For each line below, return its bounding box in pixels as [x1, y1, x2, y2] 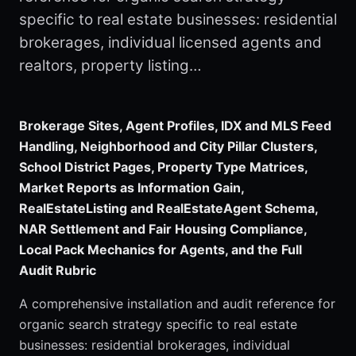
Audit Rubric [19, 262, 96, 278]
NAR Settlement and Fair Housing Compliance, [19, 221, 307, 237]
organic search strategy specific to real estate [19, 316, 297, 332]
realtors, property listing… [19, 56, 201, 75]
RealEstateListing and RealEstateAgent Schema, [19, 200, 318, 216]
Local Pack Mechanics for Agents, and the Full [19, 242, 302, 257]
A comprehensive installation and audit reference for [19, 296, 335, 311]
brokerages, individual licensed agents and [19, 33, 322, 52]
